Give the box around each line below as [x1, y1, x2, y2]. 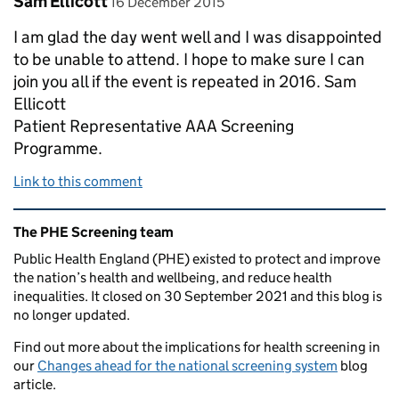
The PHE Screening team [13, 223, 174, 240]
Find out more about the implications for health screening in [13, 338, 380, 355]
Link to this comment [13, 172, 142, 190]
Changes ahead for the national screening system [37, 356, 338, 374]
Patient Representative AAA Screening [13, 115, 294, 136]
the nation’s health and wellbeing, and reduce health [13, 268, 332, 286]
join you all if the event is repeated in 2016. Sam [13, 70, 356, 92]
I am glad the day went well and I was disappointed [13, 26, 382, 47]
